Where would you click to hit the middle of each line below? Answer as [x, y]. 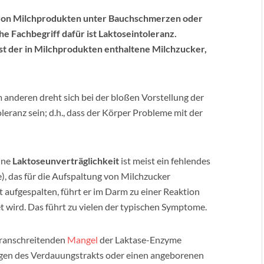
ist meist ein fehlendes [166, 161]
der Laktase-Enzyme [140, 240]
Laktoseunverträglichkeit [67, 161]
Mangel [82, 240]
